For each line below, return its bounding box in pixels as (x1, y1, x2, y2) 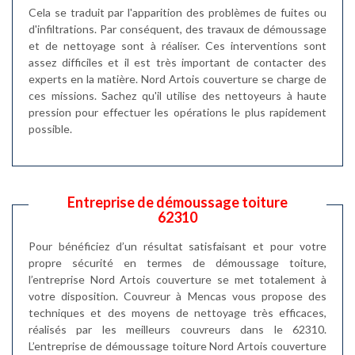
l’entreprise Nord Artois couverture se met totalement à (29, 272, 326, 286)
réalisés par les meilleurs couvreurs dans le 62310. (29, 322, 326, 336)
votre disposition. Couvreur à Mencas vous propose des (29, 288, 326, 303)
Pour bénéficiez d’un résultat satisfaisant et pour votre (29, 239, 326, 253)
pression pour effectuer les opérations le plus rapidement (29, 105, 326, 119)
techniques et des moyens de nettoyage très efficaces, (29, 305, 326, 319)
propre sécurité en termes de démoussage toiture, (29, 255, 326, 269)
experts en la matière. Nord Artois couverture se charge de (29, 71, 326, 86)
